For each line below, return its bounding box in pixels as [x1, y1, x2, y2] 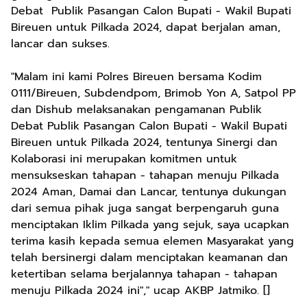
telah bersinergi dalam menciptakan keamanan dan [11, 249, 288, 266]
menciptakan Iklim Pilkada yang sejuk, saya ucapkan [11, 216, 289, 233]
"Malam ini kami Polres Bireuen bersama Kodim [11, 68, 262, 85]
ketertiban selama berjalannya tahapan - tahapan [11, 265, 278, 282]
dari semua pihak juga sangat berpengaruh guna [11, 199, 279, 217]
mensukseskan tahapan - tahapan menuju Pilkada [11, 167, 279, 184]
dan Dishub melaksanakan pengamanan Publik [11, 101, 262, 118]
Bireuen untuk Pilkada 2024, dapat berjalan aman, [11, 19, 280, 36]
